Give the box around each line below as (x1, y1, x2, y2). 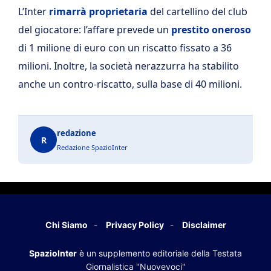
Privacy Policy (105, 220, 164, 230)
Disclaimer (181, 220, 226, 230)
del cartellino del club (148, 5, 247, 18)
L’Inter (18, 5, 49, 18)
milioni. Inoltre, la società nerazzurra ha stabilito (18, 59, 239, 73)
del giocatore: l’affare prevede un (18, 23, 171, 36)
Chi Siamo (45, 220, 88, 230)
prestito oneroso (171, 23, 251, 36)
